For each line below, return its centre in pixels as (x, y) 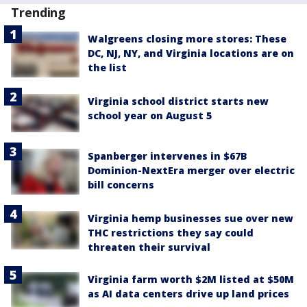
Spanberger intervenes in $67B (168, 156)
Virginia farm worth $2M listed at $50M (191, 279)
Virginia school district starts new (178, 101)
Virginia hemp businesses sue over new (191, 218)
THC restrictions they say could (171, 232)
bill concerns (121, 184)
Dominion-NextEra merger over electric (191, 170)
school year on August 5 (150, 115)
